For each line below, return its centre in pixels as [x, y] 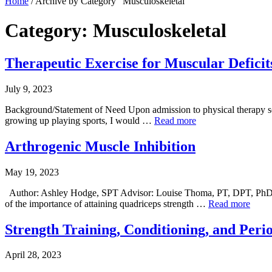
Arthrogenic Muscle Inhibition [100, 146]
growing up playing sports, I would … [80, 120]
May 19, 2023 [32, 172]
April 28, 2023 [33, 255]
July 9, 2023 [29, 89]
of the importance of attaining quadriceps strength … [107, 203]
